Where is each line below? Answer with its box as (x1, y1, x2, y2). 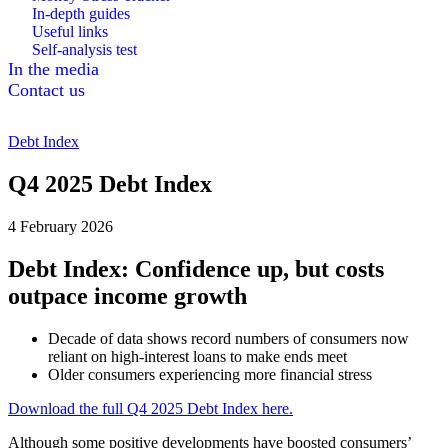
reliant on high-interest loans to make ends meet (48, 347, 347, 365)
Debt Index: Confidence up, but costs (8, 255, 384, 282)
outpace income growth (8, 282, 247, 309)
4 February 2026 (8, 217, 113, 235)
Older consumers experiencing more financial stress (48, 365, 372, 383)
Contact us (8, 80, 85, 100)
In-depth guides (32, 5, 130, 22)
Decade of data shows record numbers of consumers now (48, 329, 409, 347)
